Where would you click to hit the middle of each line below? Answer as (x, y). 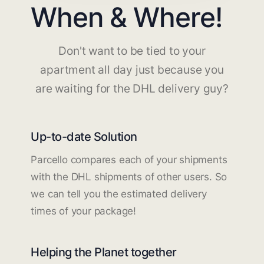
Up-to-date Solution (84, 136)
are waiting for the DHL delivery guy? (132, 88)
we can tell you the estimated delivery (119, 194)
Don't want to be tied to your (132, 51)
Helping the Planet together (104, 252)
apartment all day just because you (132, 70)
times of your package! (83, 211)
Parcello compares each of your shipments (129, 159)
